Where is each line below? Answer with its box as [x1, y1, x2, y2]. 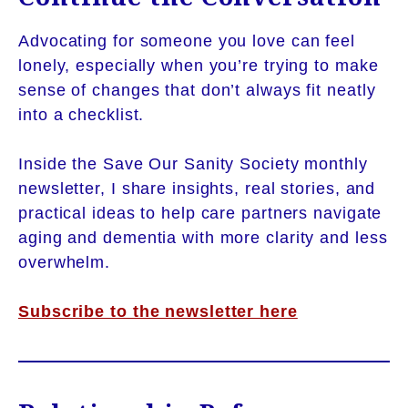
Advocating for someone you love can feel [18, 31, 355, 50]
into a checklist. [18, 105, 145, 124]
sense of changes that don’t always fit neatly [18, 80, 376, 99]
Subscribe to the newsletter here [18, 301, 298, 321]
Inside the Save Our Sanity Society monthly [18, 154, 368, 173]
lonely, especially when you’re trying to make [18, 56, 379, 75]
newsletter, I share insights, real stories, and [18, 178, 376, 198]
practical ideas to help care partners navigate [18, 203, 382, 222]
